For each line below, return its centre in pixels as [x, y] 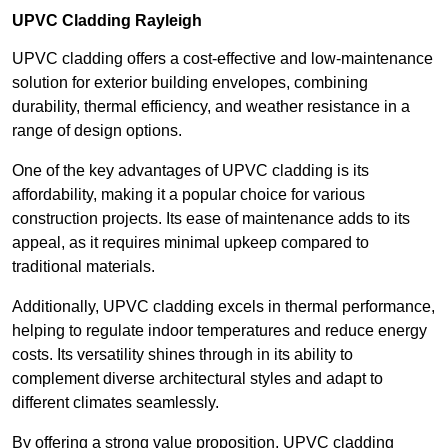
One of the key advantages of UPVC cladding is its [190, 170]
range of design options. [97, 130]
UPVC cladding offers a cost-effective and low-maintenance [222, 58]
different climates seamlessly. [115, 402]
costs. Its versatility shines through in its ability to [182, 354]
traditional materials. [85, 266]
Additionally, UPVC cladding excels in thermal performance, [223, 306]
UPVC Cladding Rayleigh [107, 20]
